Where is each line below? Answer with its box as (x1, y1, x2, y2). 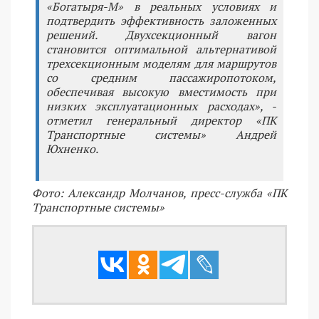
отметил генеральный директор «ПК (46, 113, 276, 129)
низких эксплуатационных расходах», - (46, 98, 276, 115)
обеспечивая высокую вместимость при (46, 84, 276, 100)
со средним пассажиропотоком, (46, 70, 276, 86)
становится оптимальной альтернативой (46, 41, 276, 58)
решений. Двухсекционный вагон (46, 27, 276, 43)
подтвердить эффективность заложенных (46, 13, 276, 29)
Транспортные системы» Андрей (46, 127, 276, 143)
